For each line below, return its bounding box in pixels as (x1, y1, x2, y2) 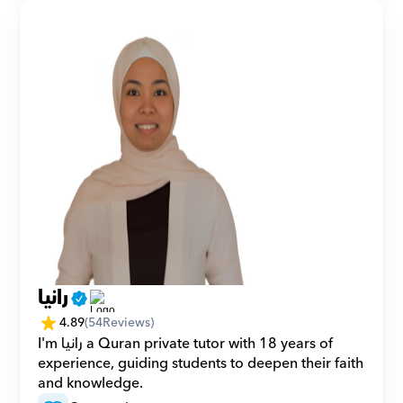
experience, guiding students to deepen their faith (38, 351, 364, 376)
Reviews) (103, 311, 155, 334)
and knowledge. (38, 371, 144, 396)
